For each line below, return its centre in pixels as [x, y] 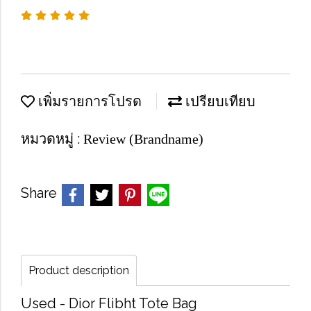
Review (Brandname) [143, 139]
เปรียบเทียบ [219, 101]
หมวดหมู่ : [52, 139]
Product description [79, 270]
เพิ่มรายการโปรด [88, 101]
